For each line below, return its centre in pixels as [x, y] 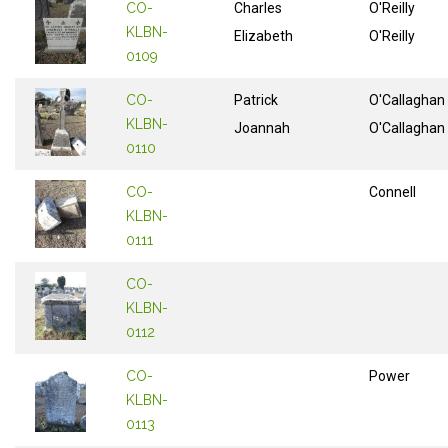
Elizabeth [263, 35]
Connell [392, 192]
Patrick [256, 100]
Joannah [262, 127]
